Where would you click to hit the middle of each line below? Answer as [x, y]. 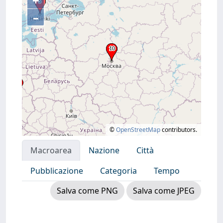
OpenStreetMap [138, 130]
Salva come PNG [87, 191]
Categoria [118, 171]
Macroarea [51, 150]
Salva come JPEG [164, 191]
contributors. [179, 130]
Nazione [104, 150]
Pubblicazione [57, 171]
